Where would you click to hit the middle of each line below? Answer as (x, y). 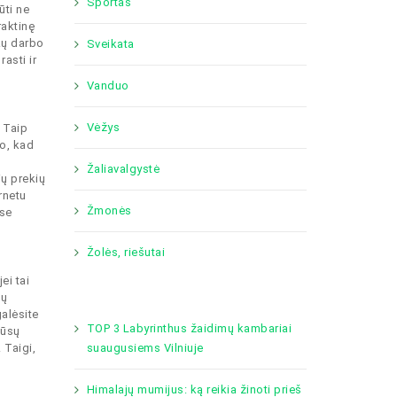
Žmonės (109, 210)
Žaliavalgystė (123, 169)
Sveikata (110, 44)
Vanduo (108, 86)
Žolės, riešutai (125, 252)
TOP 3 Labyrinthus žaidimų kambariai (189, 328)
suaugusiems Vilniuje (145, 348)
